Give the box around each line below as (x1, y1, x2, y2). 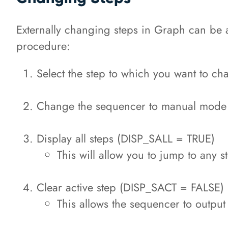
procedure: (16, 38, 70, 54)
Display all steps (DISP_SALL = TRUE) (37, 130, 215, 147)
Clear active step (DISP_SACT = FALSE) (37, 179, 224, 196)
